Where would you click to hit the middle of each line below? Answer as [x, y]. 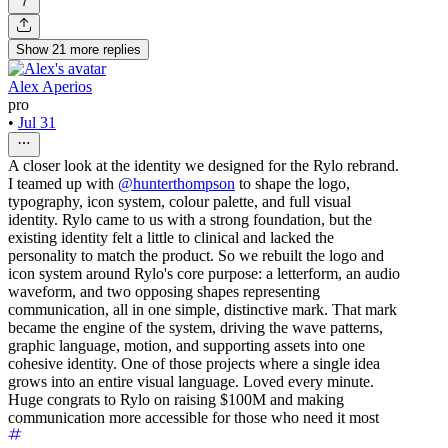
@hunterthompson [176, 184]
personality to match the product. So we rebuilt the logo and [196, 256]
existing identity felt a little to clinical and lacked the [171, 238]
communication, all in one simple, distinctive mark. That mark [202, 310]
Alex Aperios [50, 87]
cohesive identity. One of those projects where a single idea [194, 364]
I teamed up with [63, 184]
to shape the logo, [292, 184]
